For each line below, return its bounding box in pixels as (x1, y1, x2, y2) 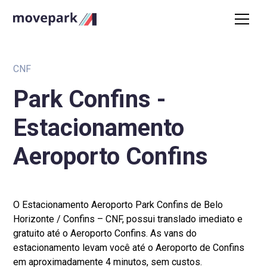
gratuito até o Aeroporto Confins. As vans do (13, 228, 197, 239)
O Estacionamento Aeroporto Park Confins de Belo (13, 199, 223, 210)
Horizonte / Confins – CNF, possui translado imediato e (13, 213, 243, 225)
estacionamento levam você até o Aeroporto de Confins (13, 242, 245, 253)
